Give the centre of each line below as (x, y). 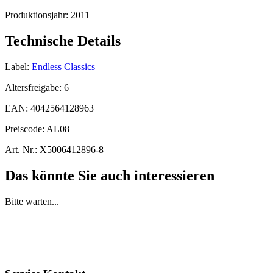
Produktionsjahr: (38, 15)
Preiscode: (26, 129)
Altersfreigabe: (34, 87)
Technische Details (63, 41)
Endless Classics (63, 66)
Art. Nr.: (21, 149)
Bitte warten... (32, 201)
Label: (17, 66)
